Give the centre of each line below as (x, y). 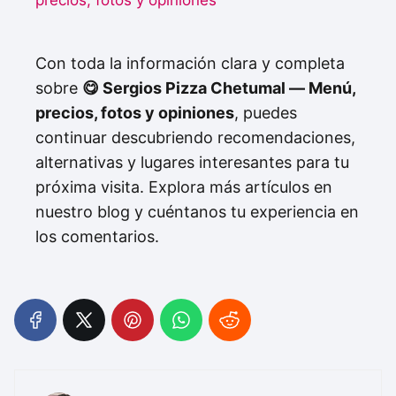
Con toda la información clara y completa (190, 64)
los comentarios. (97, 237)
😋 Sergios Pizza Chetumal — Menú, (219, 88)
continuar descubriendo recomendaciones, (195, 138)
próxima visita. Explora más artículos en (184, 187)
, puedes (266, 113)
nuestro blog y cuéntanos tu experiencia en (197, 212)
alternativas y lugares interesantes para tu (192, 163)
